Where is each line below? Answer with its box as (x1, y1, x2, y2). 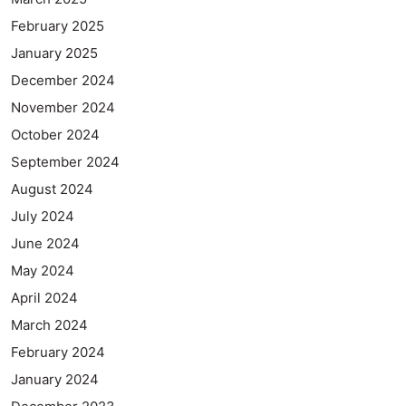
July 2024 (11, 207, 74, 225)
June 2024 (11, 234, 80, 252)
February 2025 (11, 16, 104, 34)
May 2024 (11, 261, 74, 279)
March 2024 (11, 315, 88, 333)
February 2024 (11, 343, 105, 361)
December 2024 (11, 71, 115, 89)
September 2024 (11, 152, 120, 170)
